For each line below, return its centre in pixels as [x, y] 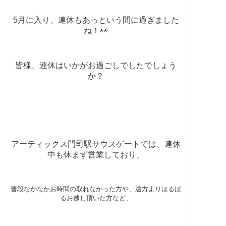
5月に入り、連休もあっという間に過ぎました [96, 20]
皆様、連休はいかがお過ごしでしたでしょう [96, 65]
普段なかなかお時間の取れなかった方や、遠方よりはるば [96, 189]
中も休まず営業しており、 [96, 155]
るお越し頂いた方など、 [96, 198]
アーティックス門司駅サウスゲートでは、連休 [96, 144]
